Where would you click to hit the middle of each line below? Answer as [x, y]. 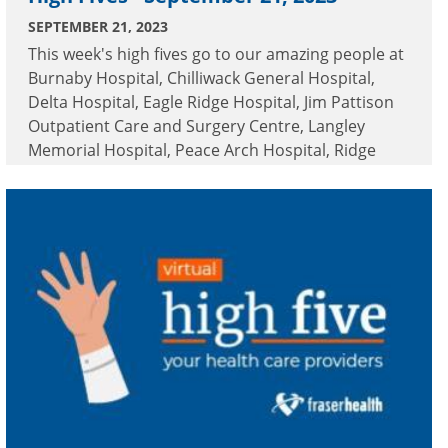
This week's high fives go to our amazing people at [216, 54]
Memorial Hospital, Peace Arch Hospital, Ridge [202, 150]
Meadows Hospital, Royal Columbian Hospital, [200, 174]
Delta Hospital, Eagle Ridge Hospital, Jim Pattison [211, 102]
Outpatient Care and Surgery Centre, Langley [196, 126]
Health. [55, 222]
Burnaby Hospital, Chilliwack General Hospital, [201, 78]
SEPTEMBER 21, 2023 [98, 27]
